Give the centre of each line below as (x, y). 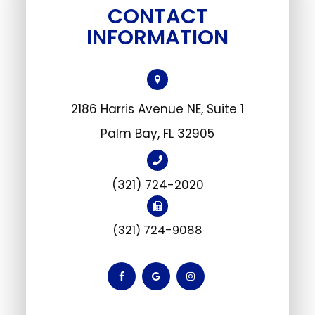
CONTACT (157, 16)
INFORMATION (157, 37)
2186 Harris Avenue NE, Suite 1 (157, 109)
